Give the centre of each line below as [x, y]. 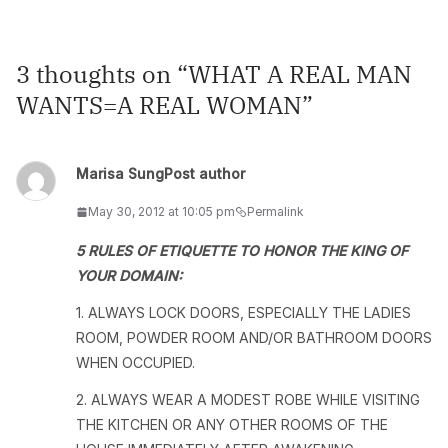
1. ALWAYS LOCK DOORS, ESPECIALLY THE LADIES [243, 312]
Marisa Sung [120, 173]
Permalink [275, 211]
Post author [204, 173]
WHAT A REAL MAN [300, 74]
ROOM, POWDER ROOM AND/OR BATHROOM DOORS [254, 337]
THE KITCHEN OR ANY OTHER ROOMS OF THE [232, 424]
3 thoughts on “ [102, 74]
